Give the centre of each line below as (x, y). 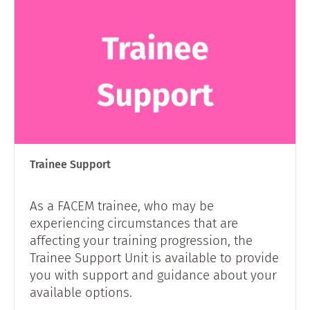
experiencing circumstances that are (134, 223)
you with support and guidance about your (153, 275)
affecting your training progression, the (141, 240)
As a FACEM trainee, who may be (122, 206)
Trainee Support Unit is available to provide (154, 257)
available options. (81, 292)
